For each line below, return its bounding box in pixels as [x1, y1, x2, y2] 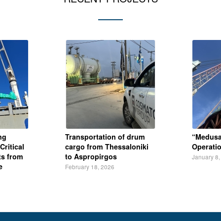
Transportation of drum [65, 131, 145, 142]
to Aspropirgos [65, 151, 117, 161]
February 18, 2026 [65, 162, 114, 171]
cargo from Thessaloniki [65, 141, 148, 151]
